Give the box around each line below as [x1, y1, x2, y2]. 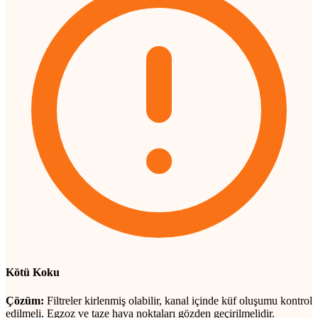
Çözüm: [6, 294, 44, 307]
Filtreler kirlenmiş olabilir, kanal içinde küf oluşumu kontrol [44, 294, 312, 307]
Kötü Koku [6, 266, 60, 279]
